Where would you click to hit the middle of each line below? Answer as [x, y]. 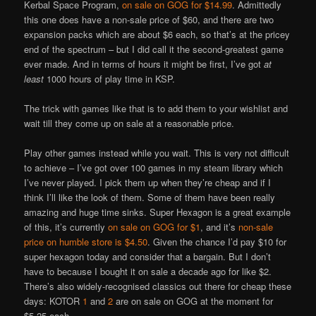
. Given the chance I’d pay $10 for [217, 241]
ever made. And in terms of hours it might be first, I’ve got [144, 63]
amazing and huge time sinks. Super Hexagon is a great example [158, 212]
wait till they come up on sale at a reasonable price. [129, 123]
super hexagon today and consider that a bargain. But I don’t [148, 256]
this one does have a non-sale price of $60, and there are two [149, 19]
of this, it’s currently [66, 226]
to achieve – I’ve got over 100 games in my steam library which [154, 167]
